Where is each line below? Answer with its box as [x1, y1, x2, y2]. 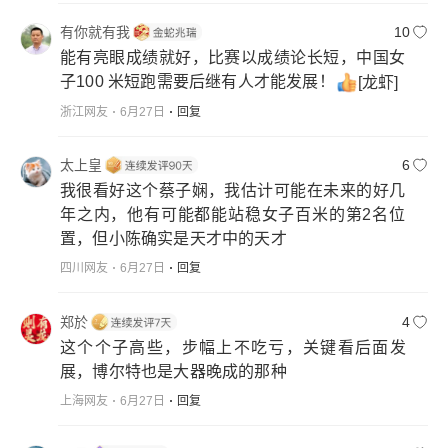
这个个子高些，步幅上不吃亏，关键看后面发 [60, 338, 406, 356]
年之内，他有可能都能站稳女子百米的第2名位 [60, 206, 406, 224]
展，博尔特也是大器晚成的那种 [60, 362, 287, 380]
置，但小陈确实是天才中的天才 [60, 230, 287, 248]
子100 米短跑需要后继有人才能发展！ [60, 73, 335, 91]
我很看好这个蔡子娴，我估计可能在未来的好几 [60, 182, 406, 200]
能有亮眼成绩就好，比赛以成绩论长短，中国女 [60, 49, 406, 67]
